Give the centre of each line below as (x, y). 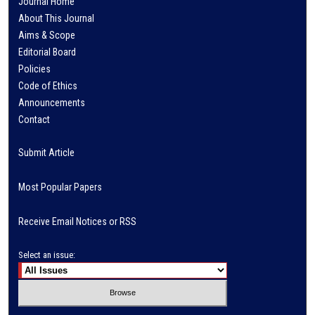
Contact (34, 119)
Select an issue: (47, 255)
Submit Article (47, 152)
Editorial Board (47, 52)
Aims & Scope (47, 35)
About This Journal (57, 18)
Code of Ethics (48, 85)
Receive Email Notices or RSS (78, 221)
